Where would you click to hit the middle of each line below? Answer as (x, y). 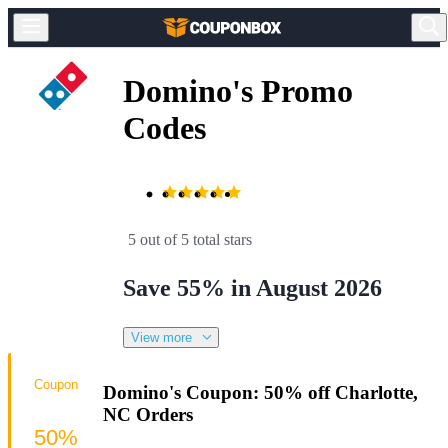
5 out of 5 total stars (190, 239)
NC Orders (148, 414)
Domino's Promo (238, 91)
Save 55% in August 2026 (252, 287)
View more (161, 337)
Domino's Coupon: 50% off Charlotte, (260, 392)
